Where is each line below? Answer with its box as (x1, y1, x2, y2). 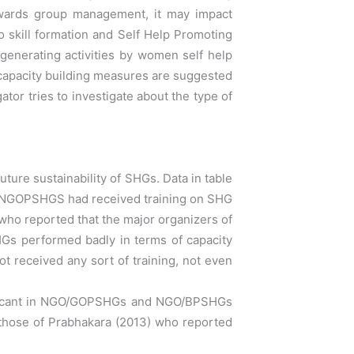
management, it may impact (73, 6, 233, 22)
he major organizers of (105, 211, 233, 227)
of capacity (171, 232, 232, 247)
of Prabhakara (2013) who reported (32, 314, 233, 330)
